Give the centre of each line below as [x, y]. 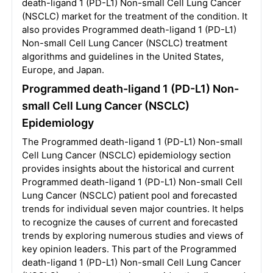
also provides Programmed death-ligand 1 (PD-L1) [129, 30]
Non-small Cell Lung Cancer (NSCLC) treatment [124, 43]
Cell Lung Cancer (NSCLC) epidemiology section [126, 155]
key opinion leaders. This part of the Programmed [129, 249]
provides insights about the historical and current [128, 168]
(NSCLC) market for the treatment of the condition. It [134, 16]
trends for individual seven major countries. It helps [133, 209]
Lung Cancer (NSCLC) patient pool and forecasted [129, 195]
